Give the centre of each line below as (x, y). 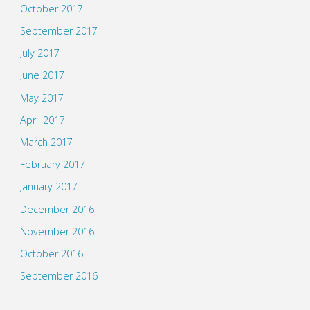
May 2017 (42, 98)
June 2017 (42, 75)
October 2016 (51, 253)
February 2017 (52, 165)
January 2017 (48, 187)
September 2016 (58, 276)
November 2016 (57, 231)
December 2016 (57, 209)
